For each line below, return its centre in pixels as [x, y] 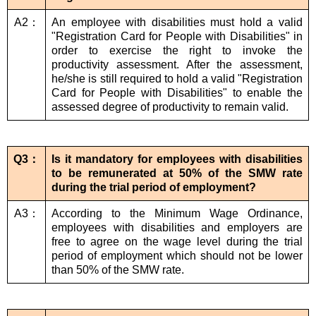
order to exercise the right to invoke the [177, 51]
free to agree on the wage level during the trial [177, 242]
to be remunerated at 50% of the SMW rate [177, 174]
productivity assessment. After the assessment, [177, 65]
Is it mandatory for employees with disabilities [177, 159]
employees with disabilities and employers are [177, 228]
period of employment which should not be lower [177, 256]
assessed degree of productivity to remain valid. [170, 107]
